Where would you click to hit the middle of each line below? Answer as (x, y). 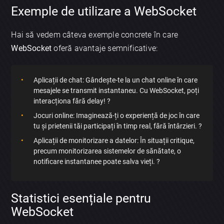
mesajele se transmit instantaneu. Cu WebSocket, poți (116, 91)
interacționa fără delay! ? (72, 101)
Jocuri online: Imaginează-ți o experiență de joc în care (117, 116)
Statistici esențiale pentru (81, 198)
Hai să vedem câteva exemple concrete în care (95, 35)
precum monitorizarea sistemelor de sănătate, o (107, 151)
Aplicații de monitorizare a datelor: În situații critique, (114, 141)
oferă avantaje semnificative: (105, 48)
